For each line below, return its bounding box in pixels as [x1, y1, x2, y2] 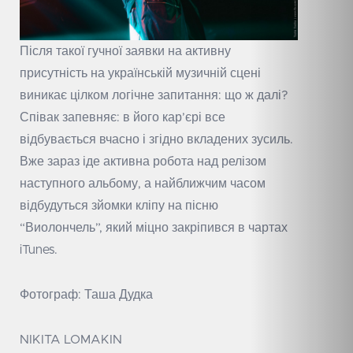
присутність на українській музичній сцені [20, 67, 261, 80]
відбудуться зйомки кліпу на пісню [20, 199, 218, 213]
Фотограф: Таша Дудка [20, 288, 153, 302]
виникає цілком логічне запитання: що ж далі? [20, 89, 288, 102]
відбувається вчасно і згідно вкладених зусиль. [20, 133, 293, 147]
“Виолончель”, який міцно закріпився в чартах [20, 221, 288, 235]
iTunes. [20, 243, 58, 257]
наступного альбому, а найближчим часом [20, 177, 266, 191]
